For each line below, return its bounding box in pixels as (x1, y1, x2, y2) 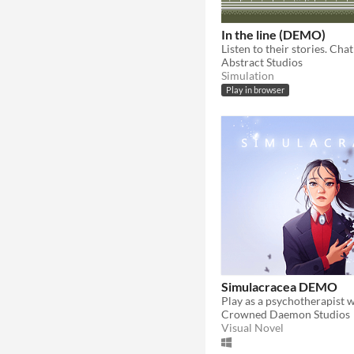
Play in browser (226, 85, 284, 96)
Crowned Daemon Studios (221, 307, 350, 321)
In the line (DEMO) (221, 26, 326, 42)
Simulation (221, 68, 274, 82)
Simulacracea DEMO (221, 278, 337, 294)
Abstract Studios (221, 55, 303, 69)
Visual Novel (221, 320, 284, 334)
